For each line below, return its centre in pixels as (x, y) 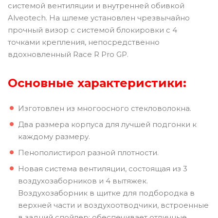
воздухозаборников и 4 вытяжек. (83, 181)
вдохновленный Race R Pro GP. (68, 54)
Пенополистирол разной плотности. (88, 152)
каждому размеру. (54, 136)
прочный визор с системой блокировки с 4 (92, 30)
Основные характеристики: (97, 83)
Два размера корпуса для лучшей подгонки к (107, 124)
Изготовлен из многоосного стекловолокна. (105, 108)
